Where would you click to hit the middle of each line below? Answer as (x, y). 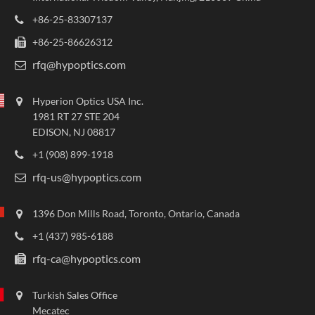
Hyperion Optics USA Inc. (88, 101)
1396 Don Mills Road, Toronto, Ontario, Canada (136, 213)
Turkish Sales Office (75, 295)
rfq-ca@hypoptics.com (87, 258)
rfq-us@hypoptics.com (87, 176)
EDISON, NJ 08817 (74, 131)
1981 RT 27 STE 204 (76, 116)
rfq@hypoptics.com (79, 64)
